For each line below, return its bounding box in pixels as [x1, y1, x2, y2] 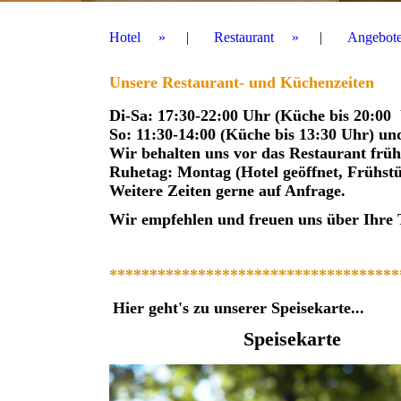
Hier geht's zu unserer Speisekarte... [113, 298, 364, 317]
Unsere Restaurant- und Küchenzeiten [109, 73, 379, 91]
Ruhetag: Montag [109, 163, 231, 181]
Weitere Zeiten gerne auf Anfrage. [109, 182, 350, 200]
